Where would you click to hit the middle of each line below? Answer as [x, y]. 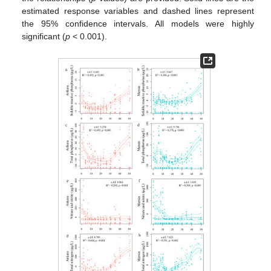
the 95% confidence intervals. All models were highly [138, 24]
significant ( [44, 37]
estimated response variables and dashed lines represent [138, 11]
